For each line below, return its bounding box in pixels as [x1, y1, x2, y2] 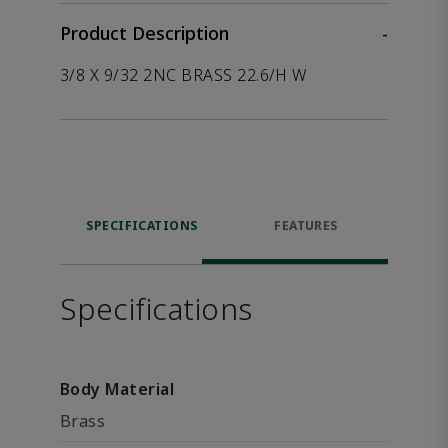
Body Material [60, 378, 175, 400]
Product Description [60, 21, 229, 45]
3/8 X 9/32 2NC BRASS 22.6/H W [60, 64, 307, 86]
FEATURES [274, 217, 338, 234]
